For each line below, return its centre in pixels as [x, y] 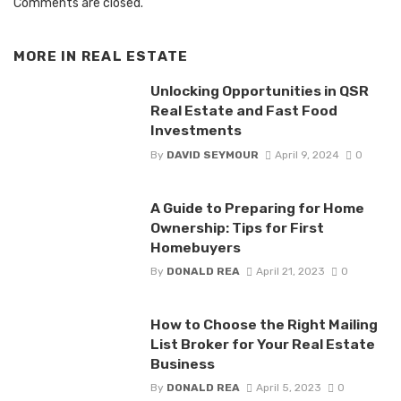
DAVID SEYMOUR [212, 154]
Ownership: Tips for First [237, 227]
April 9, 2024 [307, 154]
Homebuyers [195, 247]
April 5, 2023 [288, 388]
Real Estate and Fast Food [243, 111]
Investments [196, 131]
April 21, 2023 [290, 271]
